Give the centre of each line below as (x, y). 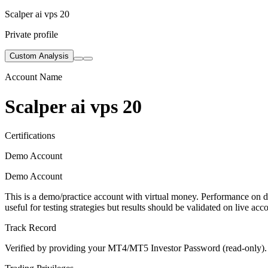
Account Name (33, 77)
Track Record (31, 227)
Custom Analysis (39, 56)
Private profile (31, 35)
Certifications (30, 135)
